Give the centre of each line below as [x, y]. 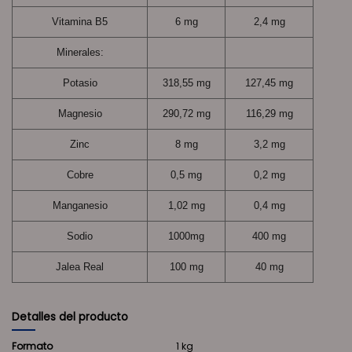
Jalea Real [80, 266]
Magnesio [80, 113]
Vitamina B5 [80, 21]
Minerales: [80, 52]
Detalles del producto [70, 317]
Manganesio [80, 205]
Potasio [80, 82]
